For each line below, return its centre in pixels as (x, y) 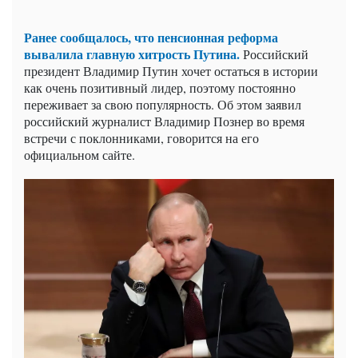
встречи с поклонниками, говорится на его (141, 137)
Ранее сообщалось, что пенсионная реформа (151, 37)
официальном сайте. (80, 154)
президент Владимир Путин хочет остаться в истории (171, 70)
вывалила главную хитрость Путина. (132, 54)
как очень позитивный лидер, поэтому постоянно (160, 87)
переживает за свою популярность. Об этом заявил (163, 104)
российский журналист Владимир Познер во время (164, 121)
